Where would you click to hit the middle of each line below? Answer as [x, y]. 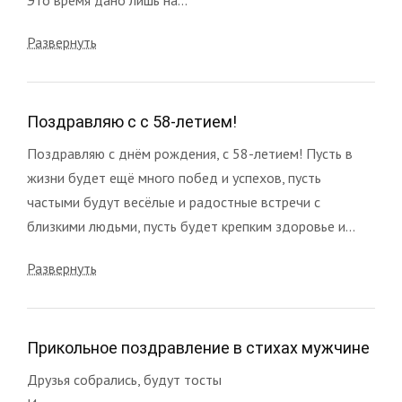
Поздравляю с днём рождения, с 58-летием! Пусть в [190, 153]
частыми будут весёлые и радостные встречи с [174, 201]
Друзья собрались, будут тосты [124, 379]
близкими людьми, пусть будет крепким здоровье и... [191, 226]
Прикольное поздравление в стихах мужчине [198, 347]
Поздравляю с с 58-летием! [132, 121]
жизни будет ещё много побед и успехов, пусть [174, 177]
